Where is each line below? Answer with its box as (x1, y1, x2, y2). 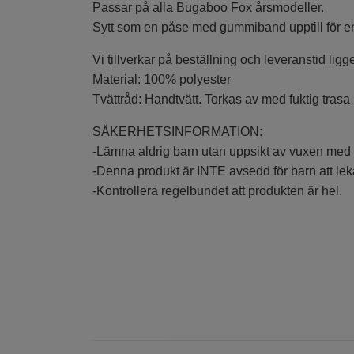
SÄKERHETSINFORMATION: (92, 124, 262, 138)
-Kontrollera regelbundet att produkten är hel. (92, 183, 342, 198)
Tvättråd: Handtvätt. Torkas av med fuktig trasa (92, 92, 350, 106)
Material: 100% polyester (92, 72, 231, 86)
